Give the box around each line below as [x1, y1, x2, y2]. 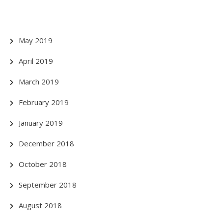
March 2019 [19, 76, 59, 86]
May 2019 [19, 35, 53, 45]
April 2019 [19, 55, 53, 66]
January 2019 [19, 117, 63, 128]
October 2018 [19, 159, 67, 169]
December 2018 [19, 138, 74, 148]
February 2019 [19, 97, 69, 107]
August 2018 [19, 200, 62, 210]
